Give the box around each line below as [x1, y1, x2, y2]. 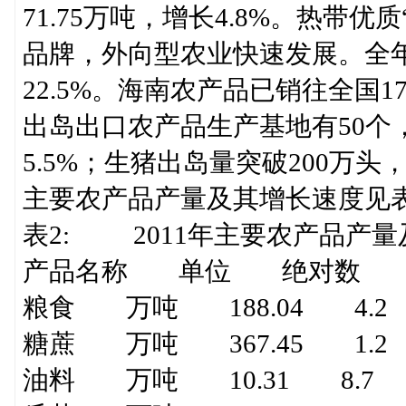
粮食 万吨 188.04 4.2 [22, 293, 388, 322]
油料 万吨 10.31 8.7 [22, 365, 374, 394]
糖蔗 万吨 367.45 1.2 [22, 329, 388, 358]
